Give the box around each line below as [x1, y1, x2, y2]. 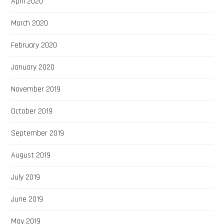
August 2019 [11, 149, 51, 160]
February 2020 [11, 39, 57, 50]
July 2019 [11, 171, 40, 182]
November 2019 [11, 83, 61, 94]
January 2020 [11, 61, 55, 72]
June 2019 [11, 193, 43, 204]
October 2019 [11, 105, 53, 116]
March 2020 [11, 17, 48, 28]
